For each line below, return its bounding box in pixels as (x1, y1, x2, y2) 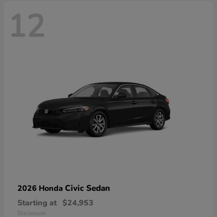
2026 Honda (17, 183, 65, 194)
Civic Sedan (65, 183, 110, 194)
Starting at (17, 198, 57, 209)
